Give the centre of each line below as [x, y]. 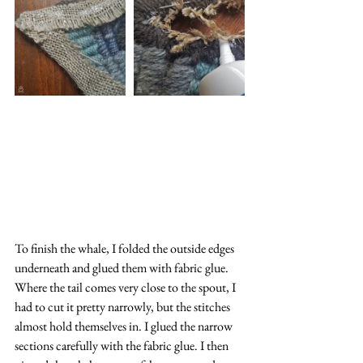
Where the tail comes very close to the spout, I [126, 288]
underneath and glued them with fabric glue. [123, 268]
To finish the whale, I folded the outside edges [126, 249]
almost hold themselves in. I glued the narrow [125, 327]
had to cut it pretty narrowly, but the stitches [124, 307]
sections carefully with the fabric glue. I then [123, 346]
